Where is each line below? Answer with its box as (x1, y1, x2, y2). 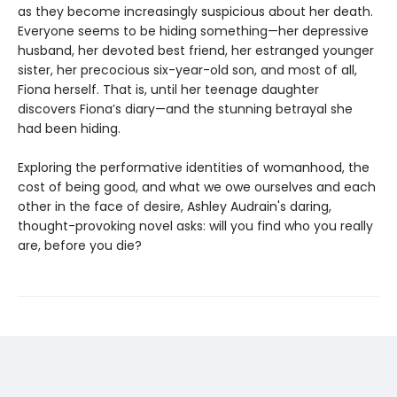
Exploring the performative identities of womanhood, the (18, 159, 370, 177)
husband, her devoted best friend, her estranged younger (18, 42, 374, 60)
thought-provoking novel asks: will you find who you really (18, 217, 373, 236)
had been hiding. (18, 120, 121, 138)
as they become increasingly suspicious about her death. (18, 3, 373, 21)
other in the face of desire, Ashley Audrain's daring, (18, 198, 331, 216)
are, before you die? (18, 237, 142, 255)
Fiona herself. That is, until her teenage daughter (18, 81, 319, 99)
